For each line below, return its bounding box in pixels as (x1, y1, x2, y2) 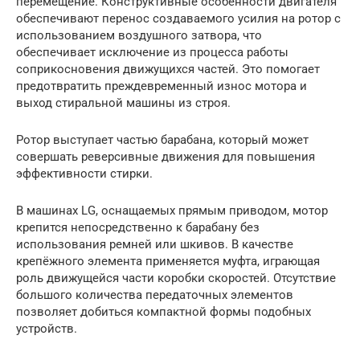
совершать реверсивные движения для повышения (16, 149, 315, 165)
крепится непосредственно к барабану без (16, 220, 260, 235)
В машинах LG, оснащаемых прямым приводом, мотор (16, 203, 328, 219)
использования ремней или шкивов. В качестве (16, 237, 293, 252)
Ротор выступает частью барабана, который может (16, 133, 309, 148)
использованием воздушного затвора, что (16, 28, 262, 43)
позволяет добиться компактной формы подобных (16, 305, 311, 320)
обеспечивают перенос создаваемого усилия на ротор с (16, 11, 341, 27)
